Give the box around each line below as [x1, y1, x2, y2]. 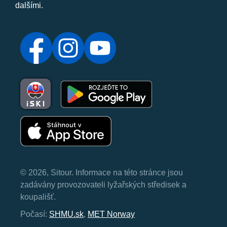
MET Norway [88, 210, 135, 218]
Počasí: [20, 210, 49, 218]
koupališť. [20, 193, 56, 201]
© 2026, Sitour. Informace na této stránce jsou [20, 168, 183, 177]
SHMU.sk [49, 210, 84, 218]
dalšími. [15, 1, 43, 10]
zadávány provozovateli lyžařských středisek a [20, 180, 186, 189]
